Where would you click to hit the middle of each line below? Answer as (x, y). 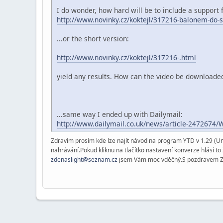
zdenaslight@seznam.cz (84, 159)
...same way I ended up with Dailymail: (120, 114)
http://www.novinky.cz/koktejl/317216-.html (126, 57)
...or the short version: (93, 38)
